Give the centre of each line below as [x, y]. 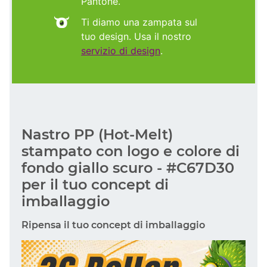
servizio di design [121, 50]
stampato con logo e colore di [131, 151]
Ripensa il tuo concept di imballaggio [113, 225]
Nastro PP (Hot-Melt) [97, 134]
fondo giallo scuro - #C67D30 [128, 167]
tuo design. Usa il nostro [136, 36]
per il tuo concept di [95, 184]
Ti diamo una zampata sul [139, 22]
